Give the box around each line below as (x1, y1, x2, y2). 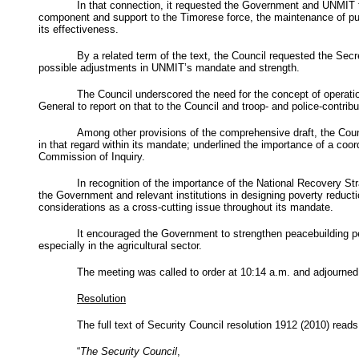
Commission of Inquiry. (38, 150, 145, 163)
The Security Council (80, 345, 177, 357)
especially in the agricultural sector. (38, 239, 202, 252)
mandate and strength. (192, 61, 300, 74)
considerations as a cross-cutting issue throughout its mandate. (38, 200, 333, 213)
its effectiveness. (38, 22, 119, 35)
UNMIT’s (151, 61, 192, 74)
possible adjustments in (38, 61, 151, 74)
